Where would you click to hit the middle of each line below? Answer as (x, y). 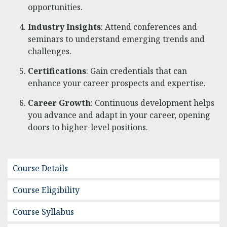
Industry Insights (64, 27)
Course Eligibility (46, 190)
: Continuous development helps (153, 103)
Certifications (57, 71)
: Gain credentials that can (137, 71)
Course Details (40, 168)
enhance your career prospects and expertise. (117, 83)
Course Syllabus (43, 212)
